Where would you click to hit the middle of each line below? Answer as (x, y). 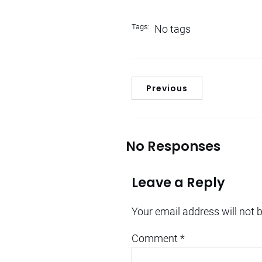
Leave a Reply (178, 182)
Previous (167, 88)
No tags (173, 29)
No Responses (173, 146)
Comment (156, 239)
